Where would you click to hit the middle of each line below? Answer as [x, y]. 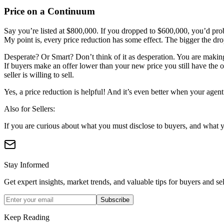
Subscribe [115, 199]
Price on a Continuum [49, 11]
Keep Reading [27, 217]
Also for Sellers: [29, 108]
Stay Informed [26, 164]
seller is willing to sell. [39, 74]
